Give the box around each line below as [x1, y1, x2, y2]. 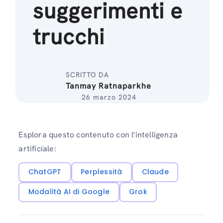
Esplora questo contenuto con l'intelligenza [18, 129, 178, 140]
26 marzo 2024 [81, 93, 136, 102]
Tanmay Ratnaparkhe [66, 81, 152, 91]
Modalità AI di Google [28, 187, 110, 197]
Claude [141, 167, 169, 177]
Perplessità [81, 167, 122, 177]
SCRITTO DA [66, 70, 110, 79]
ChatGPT [28, 167, 62, 177]
